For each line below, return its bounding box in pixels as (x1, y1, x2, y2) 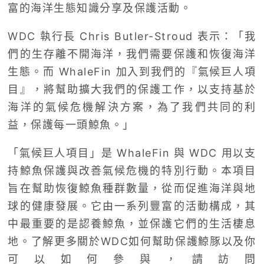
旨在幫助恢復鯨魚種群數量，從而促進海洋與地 (8, 181, 256, 194)
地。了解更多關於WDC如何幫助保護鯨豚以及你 (8, 235, 256, 247)
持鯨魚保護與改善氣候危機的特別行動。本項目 (8, 164, 256, 177)
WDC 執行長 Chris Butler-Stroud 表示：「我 (8, 29, 256, 42)
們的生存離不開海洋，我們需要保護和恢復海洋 (8, 47, 256, 60)
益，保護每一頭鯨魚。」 (8, 118, 134, 131)
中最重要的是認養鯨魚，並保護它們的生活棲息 (8, 217, 256, 230)
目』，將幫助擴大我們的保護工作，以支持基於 (8, 82, 256, 95)
